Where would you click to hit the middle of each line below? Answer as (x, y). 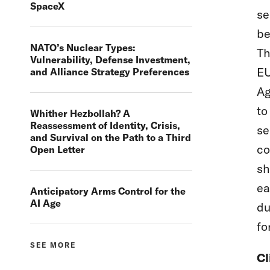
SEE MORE (53, 245)
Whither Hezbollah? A (80, 114)
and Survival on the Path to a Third (111, 138)
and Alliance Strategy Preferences (110, 72)
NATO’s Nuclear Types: (83, 48)
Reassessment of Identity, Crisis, (105, 126)
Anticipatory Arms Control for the (108, 191)
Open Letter (58, 150)
